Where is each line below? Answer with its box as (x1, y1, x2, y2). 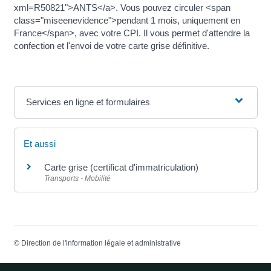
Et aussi (23, 138, 56, 149)
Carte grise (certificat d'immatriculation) (44, 162, 198, 172)
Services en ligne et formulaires (25, 96, 150, 107)
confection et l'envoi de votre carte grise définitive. (13, 40, 209, 51)
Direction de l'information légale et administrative (21, 238, 181, 247)
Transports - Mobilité (44, 174, 111, 183)
